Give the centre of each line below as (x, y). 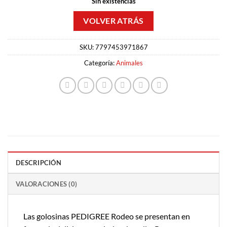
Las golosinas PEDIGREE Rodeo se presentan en (107, 216)
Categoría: (100, 63)
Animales (129, 63)
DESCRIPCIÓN (39, 162)
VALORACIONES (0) (47, 184)
